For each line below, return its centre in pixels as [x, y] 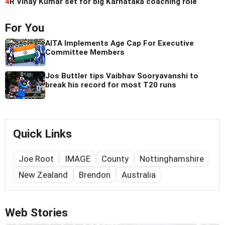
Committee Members [85, 52]
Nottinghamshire [172, 158]
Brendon [95, 175]
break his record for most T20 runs [111, 85]
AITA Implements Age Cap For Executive [120, 43]
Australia [139, 175]
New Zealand [43, 175]
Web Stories [36, 212]
